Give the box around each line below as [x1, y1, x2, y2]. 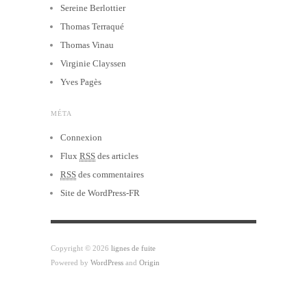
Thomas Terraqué [60, 21, 124, 32]
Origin [139, 258, 160, 267]
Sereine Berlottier [60, 2, 125, 13]
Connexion [60, 132, 102, 143]
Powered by [51, 258, 90, 267]
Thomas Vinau [60, 39, 114, 50]
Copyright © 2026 [51, 243, 111, 252]
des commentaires [76, 169, 144, 180]
